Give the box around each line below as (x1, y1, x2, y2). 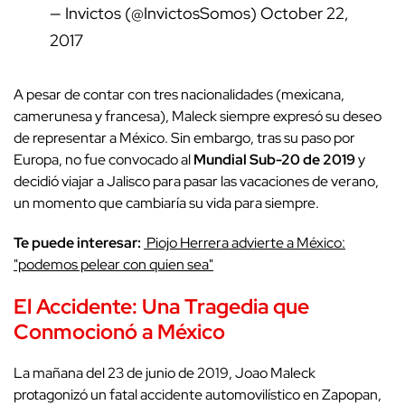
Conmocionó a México (14, 316, 225, 345)
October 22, (260, 2, 349, 24)
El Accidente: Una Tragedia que (14, 291, 309, 320)
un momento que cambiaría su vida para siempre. (14, 193, 319, 212)
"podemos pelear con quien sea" (14, 254, 213, 274)
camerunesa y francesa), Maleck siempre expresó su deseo (14, 106, 381, 126)
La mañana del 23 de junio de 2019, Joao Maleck (14, 363, 316, 382)
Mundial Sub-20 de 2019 (191, 149, 355, 169)
